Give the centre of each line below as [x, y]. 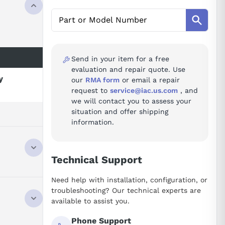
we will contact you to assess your [131, 101]
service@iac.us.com [144, 90]
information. [93, 122]
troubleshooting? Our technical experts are [126, 190]
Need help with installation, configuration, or [129, 180]
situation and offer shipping [120, 111]
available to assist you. [90, 201]
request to [91, 90]
